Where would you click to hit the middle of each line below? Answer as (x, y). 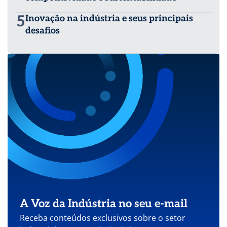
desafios (43, 30)
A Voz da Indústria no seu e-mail (104, 203)
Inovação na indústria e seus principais (109, 18)
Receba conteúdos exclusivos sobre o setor (103, 218)
